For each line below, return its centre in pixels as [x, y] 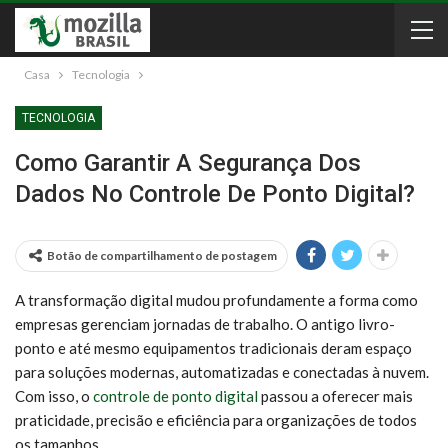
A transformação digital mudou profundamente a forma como [216, 300]
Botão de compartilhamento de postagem [162, 255]
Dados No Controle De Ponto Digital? [215, 194]
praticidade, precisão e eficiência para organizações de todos [216, 420]
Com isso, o [54, 396]
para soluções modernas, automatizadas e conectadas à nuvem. [222, 372]
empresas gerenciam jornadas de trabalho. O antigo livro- [205, 324]
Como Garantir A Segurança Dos [188, 163]
